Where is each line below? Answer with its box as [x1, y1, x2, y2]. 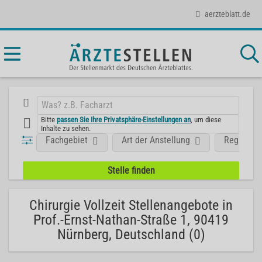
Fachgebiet [46, 134, 88, 146]
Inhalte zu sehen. [41, 123, 91, 133]
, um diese [191, 115, 222, 124]
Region [224, 134, 251, 146]
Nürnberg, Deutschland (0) [57, 226, 205, 243]
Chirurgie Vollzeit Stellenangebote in [29, 197, 233, 213]
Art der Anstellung [122, 134, 191, 146]
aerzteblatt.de [205, 9, 250, 19]
